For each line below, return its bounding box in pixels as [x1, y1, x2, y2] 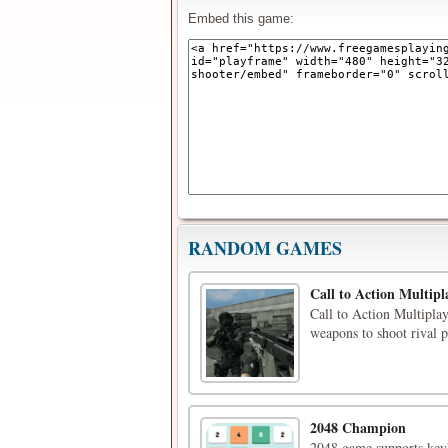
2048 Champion [310, 417, 406, 438]
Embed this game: [188, 11, 294, 26]
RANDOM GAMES [188, 235, 342, 261]
